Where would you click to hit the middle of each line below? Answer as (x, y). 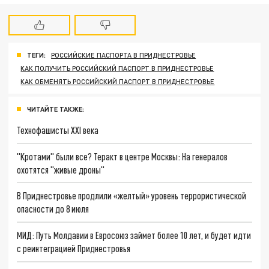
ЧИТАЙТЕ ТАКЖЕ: (56, 109)
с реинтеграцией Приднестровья (74, 248)
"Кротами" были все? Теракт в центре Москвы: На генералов (122, 156)
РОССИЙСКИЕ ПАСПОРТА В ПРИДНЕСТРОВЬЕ (124, 55)
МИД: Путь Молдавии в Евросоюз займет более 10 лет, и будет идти (134, 235)
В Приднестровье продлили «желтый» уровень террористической (132, 196)
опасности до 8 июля (53, 209)
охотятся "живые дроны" (61, 169)
